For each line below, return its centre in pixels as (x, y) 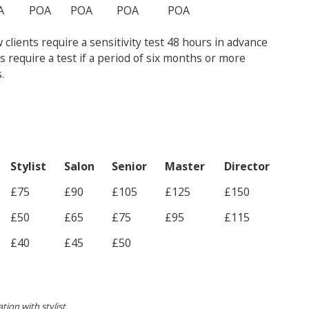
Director (247, 166)
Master (185, 166)
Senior (129, 166)
